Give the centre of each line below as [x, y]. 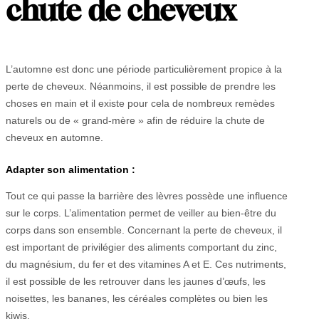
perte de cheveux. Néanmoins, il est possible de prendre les [141, 87]
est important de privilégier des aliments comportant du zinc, [141, 247]
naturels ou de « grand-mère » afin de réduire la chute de [135, 121]
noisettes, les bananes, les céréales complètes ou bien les [137, 298]
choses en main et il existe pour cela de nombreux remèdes [140, 104]
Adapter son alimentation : [70, 169]
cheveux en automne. [54, 138]
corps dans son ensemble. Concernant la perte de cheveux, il [144, 230]
